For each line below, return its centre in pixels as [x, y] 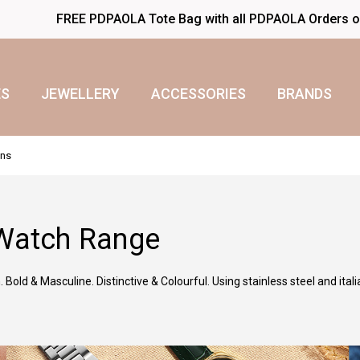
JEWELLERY [80, 93]
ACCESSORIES [198, 93]
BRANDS [304, 93]
